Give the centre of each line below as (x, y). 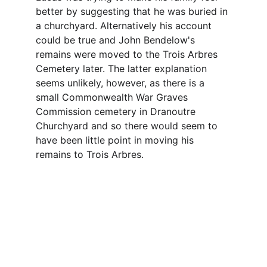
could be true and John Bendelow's (117, 40)
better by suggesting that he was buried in (133, 11)
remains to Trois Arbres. (90, 154)
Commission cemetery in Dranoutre (117, 111)
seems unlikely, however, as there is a (122, 83)
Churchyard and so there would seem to (128, 126)
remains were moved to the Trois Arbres (128, 54)
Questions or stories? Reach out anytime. (128, 219)
